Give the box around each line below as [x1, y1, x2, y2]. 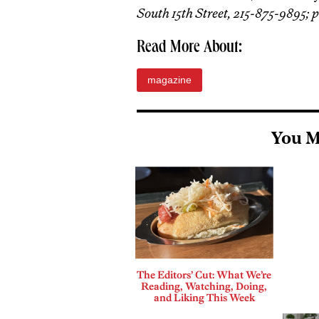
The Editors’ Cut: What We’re [137, 268, 272, 281]
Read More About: [137, 40, 242, 57]
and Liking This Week [153, 291, 255, 304]
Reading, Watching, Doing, [141, 279, 268, 293]
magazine [147, 74, 192, 85]
